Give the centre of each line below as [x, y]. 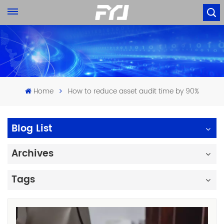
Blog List [32, 128]
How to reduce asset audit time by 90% [133, 91]
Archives [32, 153]
